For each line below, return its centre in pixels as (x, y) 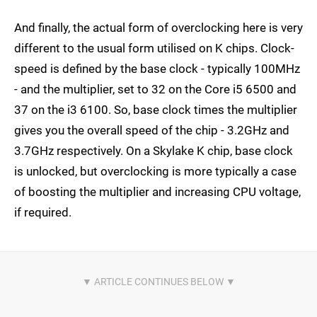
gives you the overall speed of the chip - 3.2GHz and (152, 131)
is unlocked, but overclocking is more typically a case (155, 172)
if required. (43, 213)
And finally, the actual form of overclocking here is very (158, 28)
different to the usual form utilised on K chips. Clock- (154, 48)
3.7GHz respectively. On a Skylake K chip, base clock (154, 151)
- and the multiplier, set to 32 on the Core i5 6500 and (155, 90)
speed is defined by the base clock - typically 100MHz (157, 69)
